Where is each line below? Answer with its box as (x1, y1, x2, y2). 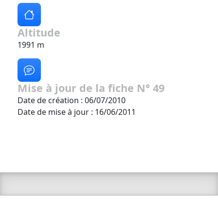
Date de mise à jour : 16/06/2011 (18, 107, 136, 117)
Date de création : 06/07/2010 (18, 95, 126, 106)
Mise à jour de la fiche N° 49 (18, 81, 164, 95)
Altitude (18, 25, 60, 39)
